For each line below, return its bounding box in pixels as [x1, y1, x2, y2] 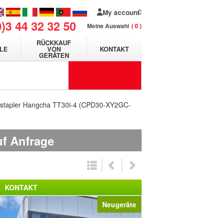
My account [103, 7, 140, 17]
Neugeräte [102, 200, 136, 209]
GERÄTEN [38, 51, 69, 60]
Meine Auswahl [87, 21, 129, 30]
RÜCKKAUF [36, 38, 71, 47]
